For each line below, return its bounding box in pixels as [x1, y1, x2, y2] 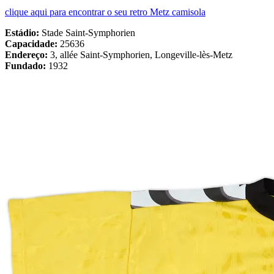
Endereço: [5, 49, 50, 60]
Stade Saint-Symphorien [42, 27, 135, 38]
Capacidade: [5, 38, 60, 49]
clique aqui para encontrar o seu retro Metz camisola [5, 6, 206, 17]
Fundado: [5, 60, 48, 71]
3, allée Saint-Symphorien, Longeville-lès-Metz [50, 49, 232, 60]
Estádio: [5, 27, 42, 38]
